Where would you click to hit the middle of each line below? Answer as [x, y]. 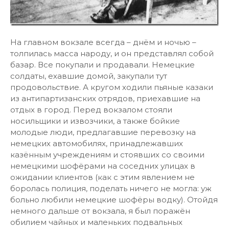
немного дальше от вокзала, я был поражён [100, 211]
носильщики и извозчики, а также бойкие [95, 121]
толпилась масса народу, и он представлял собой [112, 53]
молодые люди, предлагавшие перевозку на [103, 132]
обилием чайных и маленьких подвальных [96, 222]
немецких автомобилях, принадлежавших [97, 143]
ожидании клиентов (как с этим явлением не [102, 177]
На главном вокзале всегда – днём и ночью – [103, 42]
